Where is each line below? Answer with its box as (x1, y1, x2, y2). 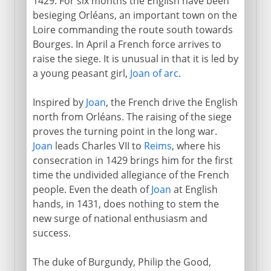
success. (32, 226, 71, 240)
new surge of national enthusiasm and (32, 211, 207, 225)
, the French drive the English (105, 95, 238, 109)
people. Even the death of (32, 182, 151, 196)
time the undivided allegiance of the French (32, 168, 229, 181)
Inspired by (32, 95, 86, 109)
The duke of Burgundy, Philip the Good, (32, 255, 211, 269)
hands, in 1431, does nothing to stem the (32, 197, 219, 211)
